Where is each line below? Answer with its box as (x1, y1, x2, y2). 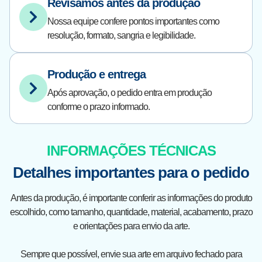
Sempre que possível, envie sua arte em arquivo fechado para (20, 249, 242, 259)
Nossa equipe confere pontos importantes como (47, 16, 219, 26)
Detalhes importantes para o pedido (13, 164, 249, 181)
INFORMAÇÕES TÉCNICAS (46, 143, 216, 158)
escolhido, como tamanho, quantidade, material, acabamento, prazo (9, 207, 253, 217)
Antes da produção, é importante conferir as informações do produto (10, 193, 252, 203)
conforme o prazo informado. (47, 102, 150, 112)
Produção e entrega (47, 68, 146, 81)
